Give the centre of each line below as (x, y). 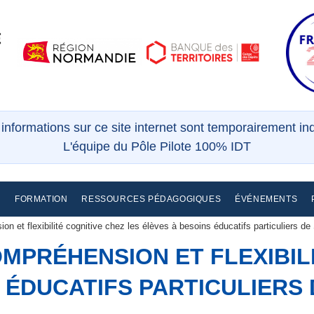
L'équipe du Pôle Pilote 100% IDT (157, 146)
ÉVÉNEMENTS (266, 199)
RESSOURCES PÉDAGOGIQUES (151, 199)
